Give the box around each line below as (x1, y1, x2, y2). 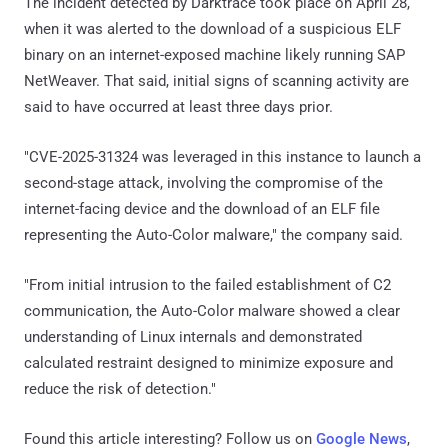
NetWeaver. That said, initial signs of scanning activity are (24, 72, 409, 91)
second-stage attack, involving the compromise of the (24, 174, 383, 193)
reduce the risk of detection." (24, 380, 216, 399)
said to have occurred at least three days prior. (24, 98, 333, 117)
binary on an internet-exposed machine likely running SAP (24, 46, 405, 65)
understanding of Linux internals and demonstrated (24, 328, 362, 347)
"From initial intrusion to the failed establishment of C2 (24, 276, 391, 295)
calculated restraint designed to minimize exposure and (24, 354, 393, 373)
